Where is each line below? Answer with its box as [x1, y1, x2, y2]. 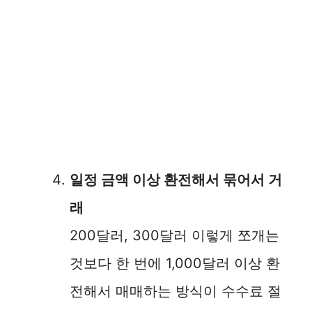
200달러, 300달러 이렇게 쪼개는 [70, 226, 279, 244]
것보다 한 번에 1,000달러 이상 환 [70, 254, 280, 272]
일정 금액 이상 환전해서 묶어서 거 [70, 171, 282, 188]
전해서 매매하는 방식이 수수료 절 [70, 282, 281, 299]
